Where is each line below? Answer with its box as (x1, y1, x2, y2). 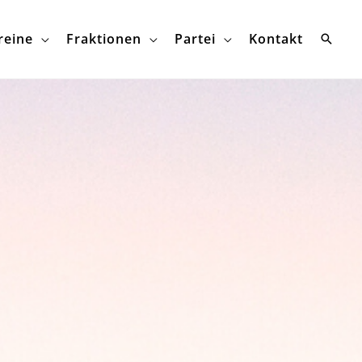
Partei (175, 30, 216, 48)
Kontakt (249, 30, 303, 48)
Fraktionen (66, 30, 141, 48)
